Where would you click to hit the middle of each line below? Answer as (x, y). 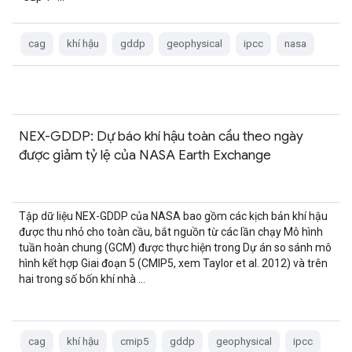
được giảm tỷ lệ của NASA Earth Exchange (145, 155)
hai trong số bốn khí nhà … (82, 279)
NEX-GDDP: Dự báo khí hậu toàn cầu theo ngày (161, 136)
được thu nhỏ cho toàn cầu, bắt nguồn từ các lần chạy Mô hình (171, 232)
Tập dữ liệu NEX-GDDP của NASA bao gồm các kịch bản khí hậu (173, 216)
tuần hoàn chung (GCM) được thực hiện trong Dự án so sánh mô (175, 247)
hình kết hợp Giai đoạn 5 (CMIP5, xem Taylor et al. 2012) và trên (173, 263)
